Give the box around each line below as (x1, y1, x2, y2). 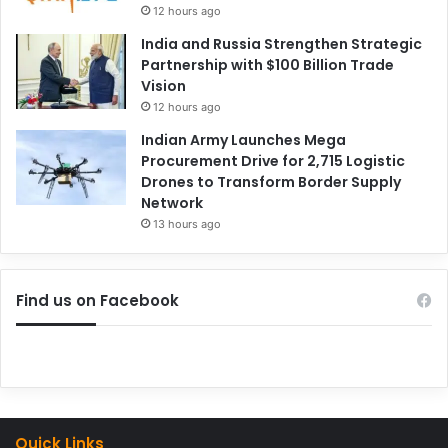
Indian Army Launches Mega (141, 129, 346, 150)
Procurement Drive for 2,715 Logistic (141, 150, 405, 171)
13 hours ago (153, 216, 221, 231)
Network (141, 192, 203, 213)
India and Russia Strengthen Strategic (141, 33, 422, 54)
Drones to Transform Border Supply (141, 171, 401, 192)
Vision (141, 75, 186, 96)
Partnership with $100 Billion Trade (141, 54, 394, 75)
